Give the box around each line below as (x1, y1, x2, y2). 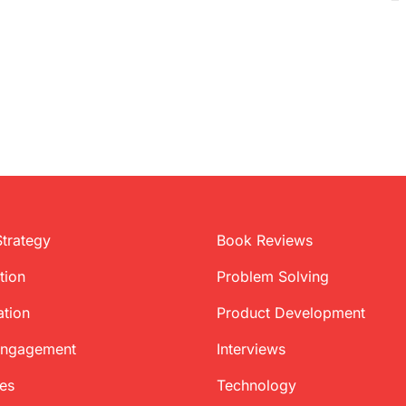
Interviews (217, 340, 285, 358)
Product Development (217, 304, 365, 322)
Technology (217, 376, 296, 394)
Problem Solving (217, 267, 329, 285)
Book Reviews (217, 231, 313, 249)
